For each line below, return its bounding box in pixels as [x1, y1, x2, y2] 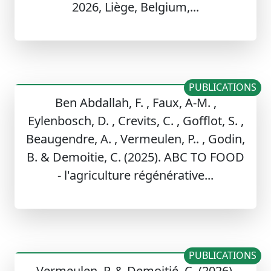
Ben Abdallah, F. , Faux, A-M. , [54, 94, 217, 111]
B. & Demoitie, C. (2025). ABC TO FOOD [27, 149, 244, 166]
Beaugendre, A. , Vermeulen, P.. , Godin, [26, 131, 245, 148]
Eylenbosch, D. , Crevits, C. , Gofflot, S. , [27, 113, 244, 129]
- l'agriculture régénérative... [57, 167, 214, 184]
